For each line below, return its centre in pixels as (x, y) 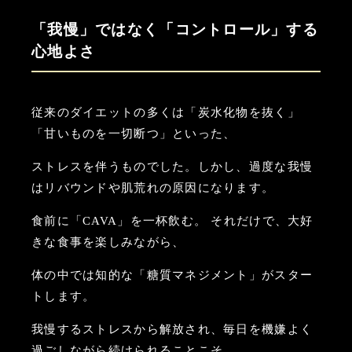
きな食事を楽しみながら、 (108, 242)
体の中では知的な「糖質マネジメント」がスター (172, 275)
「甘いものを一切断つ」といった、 (134, 133)
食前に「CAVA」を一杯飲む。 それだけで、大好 (172, 220)
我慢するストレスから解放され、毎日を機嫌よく (172, 329)
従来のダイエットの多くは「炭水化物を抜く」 (166, 112)
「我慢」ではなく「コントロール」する (175, 30)
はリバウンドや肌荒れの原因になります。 (153, 187)
